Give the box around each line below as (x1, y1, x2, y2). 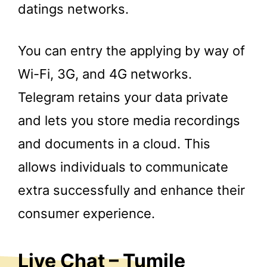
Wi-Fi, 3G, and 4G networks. (18, 66, 192, 82)
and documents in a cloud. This (18, 136, 210, 152)
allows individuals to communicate (18, 159, 228, 175)
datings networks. (18, 1, 129, 17)
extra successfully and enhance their (18, 182, 245, 198)
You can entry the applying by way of (18, 43, 245, 59)
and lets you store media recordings (18, 113, 240, 129)
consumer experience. (18, 206, 155, 222)
